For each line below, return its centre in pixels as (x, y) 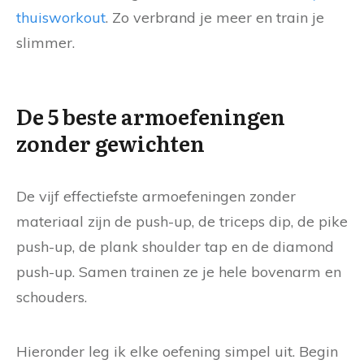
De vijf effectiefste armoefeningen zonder (156, 196)
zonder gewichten (110, 142)
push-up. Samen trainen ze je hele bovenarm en (179, 271)
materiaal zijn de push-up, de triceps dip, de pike (182, 221)
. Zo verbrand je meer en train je (215, 17)
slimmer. (45, 42)
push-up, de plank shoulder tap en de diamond (175, 246)
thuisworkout (61, 17)
